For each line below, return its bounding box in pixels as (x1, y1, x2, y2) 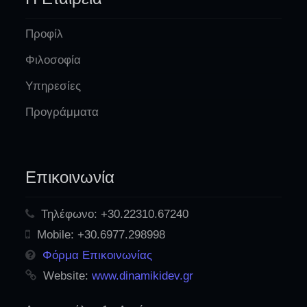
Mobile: (37, 228, 74, 241)
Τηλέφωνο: (41, 207, 97, 221)
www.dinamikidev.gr (92, 269, 193, 282)
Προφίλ (25, 27, 63, 40)
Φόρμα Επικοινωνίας (42, 248, 152, 262)
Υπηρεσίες (25, 79, 81, 93)
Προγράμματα (25, 105, 99, 119)
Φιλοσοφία (25, 53, 81, 66)
